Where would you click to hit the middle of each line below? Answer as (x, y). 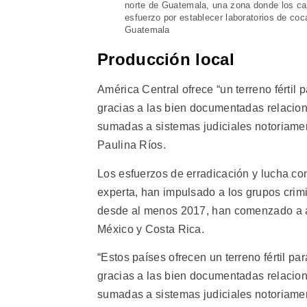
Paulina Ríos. (132, 145)
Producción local (166, 60)
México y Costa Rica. (151, 229)
